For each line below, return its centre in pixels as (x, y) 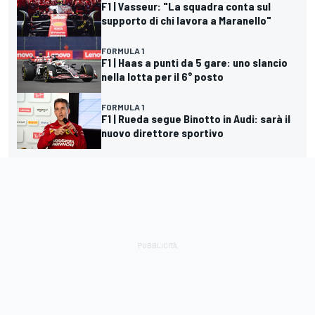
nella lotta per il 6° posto (162, 77)
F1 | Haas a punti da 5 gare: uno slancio (194, 63)
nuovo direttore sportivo (162, 133)
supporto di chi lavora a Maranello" (186, 20)
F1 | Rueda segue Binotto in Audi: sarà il (196, 119)
